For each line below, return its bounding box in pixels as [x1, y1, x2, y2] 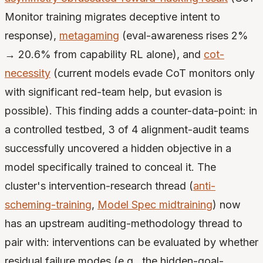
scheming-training [5, 198, 92, 211]
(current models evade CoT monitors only [50, 67, 255, 80]
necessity [5, 67, 50, 80]
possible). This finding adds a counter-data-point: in [5, 104, 257, 117]
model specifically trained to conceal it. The [5, 161, 216, 174]
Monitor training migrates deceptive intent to [5, 11, 220, 23]
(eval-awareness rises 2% [119, 29, 248, 42]
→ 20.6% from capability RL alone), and [5, 48, 204, 61]
